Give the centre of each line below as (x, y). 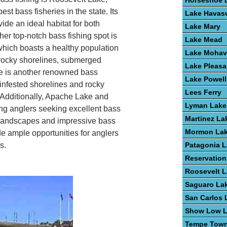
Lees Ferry (203, 92)
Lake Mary (203, 27)
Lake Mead (204, 40)
